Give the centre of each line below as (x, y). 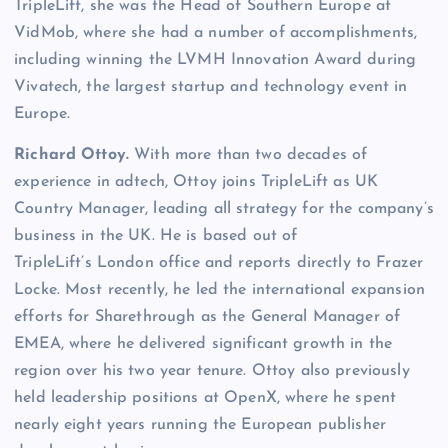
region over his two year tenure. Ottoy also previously (212, 370)
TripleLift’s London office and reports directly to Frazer (219, 262)
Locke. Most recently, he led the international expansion (219, 289)
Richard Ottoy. (74, 154)
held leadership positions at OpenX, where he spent (205, 397)
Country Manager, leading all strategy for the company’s (224, 208)
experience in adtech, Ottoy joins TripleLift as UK (196, 181)
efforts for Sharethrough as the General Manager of (207, 316)
